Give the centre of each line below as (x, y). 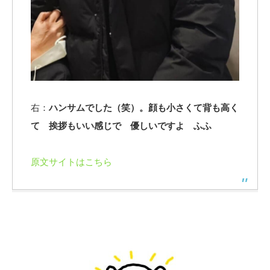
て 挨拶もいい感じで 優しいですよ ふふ (121, 125)
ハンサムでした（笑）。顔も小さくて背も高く (144, 107)
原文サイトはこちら (71, 162)
